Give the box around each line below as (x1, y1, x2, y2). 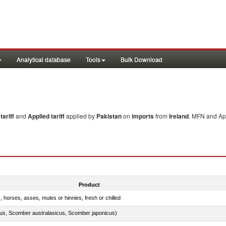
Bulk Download (121, 55, 162, 64)
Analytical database (17, 55, 71, 64)
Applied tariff (28, 111, 66, 121)
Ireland (169, 111, 189, 121)
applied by (66, 111, 96, 120)
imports (132, 111, 154, 121)
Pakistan (96, 111, 122, 121)
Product (78, 181, 100, 188)
